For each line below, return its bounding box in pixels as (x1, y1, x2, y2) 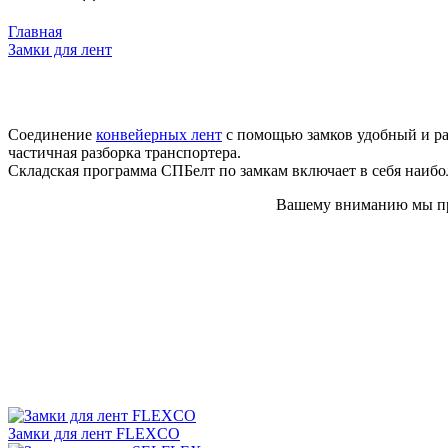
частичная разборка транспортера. (8, 143, 241, 161)
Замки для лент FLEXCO (8, 424, 180, 442)
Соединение (8, 125, 96, 143)
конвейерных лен (96, 125, 215, 143)
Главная (8, 22, 62, 40)
